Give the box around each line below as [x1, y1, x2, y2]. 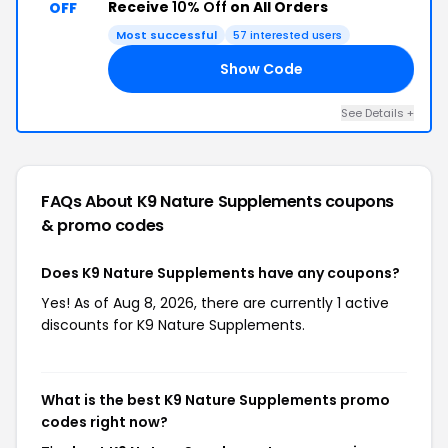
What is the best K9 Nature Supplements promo [41, 390, 390, 410]
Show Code [219, 58, 303, 79]
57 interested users [233, 27, 342, 43]
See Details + [341, 105, 414, 121]
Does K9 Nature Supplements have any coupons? [41, 263, 400, 283]
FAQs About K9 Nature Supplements [41, 190, 325, 213]
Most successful [116, 27, 217, 43]
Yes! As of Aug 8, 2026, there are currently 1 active [41, 293, 389, 313]
